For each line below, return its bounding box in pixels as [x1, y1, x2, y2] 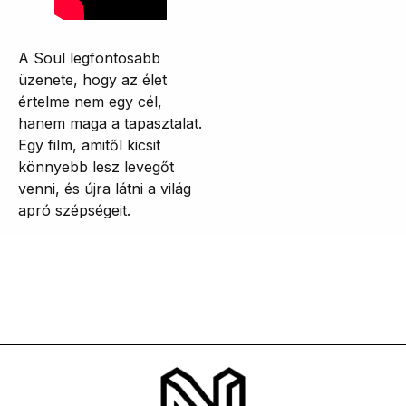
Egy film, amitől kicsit [18, 135, 160, 154]
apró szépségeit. [18, 200, 130, 219]
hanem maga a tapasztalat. [18, 113, 202, 132]
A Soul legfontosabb [18, 48, 160, 67]
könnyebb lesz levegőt [18, 157, 174, 176]
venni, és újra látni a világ [18, 179, 191, 198]
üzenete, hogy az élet [18, 70, 167, 89]
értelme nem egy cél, [18, 92, 162, 111]
